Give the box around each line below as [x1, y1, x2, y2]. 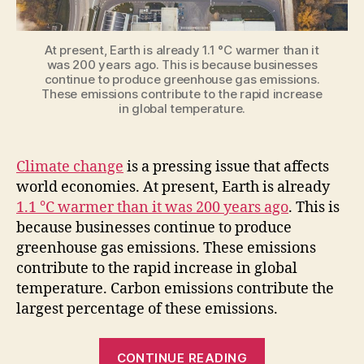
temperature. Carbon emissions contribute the [16, 279, 334, 299]
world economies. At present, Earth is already [16, 178, 330, 197]
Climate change [16, 158, 123, 177]
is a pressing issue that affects [123, 158, 329, 177]
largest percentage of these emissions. [16, 300, 278, 319]
